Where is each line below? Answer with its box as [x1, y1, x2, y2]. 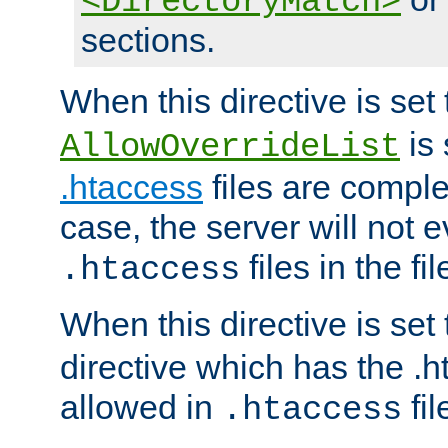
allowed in [60, 388, 222, 427]
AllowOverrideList [60, 128, 400, 167]
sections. [81, 21, 215, 60]
